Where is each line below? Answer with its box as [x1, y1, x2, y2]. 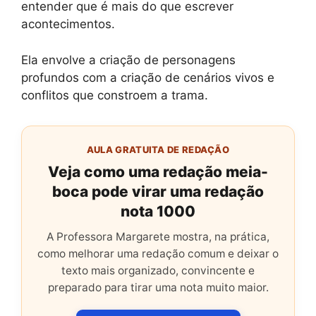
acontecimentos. [21, 17, 115, 31]
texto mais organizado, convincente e [61, 263, 255, 277]
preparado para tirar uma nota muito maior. [47, 280, 269, 294]
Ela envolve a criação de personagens [21, 52, 236, 67]
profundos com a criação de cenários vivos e [21, 70, 274, 85]
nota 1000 [121, 202, 195, 220]
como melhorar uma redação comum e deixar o [37, 246, 279, 260]
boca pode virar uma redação [52, 182, 264, 200]
